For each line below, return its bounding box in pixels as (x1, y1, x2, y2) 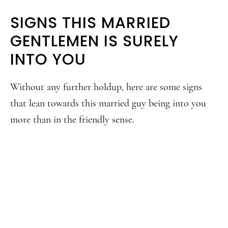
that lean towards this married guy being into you (10, 97, 206, 109)
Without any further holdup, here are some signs (10, 81, 202, 93)
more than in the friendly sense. (10, 113, 134, 126)
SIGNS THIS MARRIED (10, 12, 170, 34)
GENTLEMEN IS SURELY (10, 31, 179, 52)
